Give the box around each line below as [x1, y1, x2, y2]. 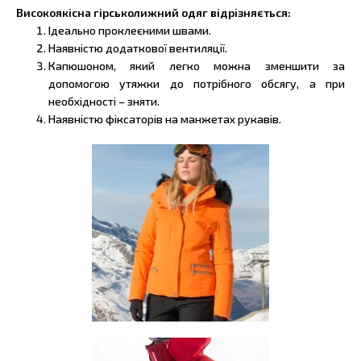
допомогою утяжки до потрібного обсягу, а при [48, 77, 345, 91]
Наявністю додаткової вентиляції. [48, 41, 227, 56]
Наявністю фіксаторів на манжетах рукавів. [48, 112, 281, 127]
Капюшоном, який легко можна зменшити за [48, 59, 345, 73]
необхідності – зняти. [48, 94, 160, 109]
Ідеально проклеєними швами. [48, 23, 211, 38]
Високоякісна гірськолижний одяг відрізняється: [16, 6, 291, 20]
